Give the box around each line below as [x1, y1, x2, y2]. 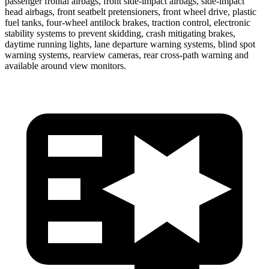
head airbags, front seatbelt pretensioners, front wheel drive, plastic [5, 6, 256, 17]
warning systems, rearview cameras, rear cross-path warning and [5, 49, 249, 60]
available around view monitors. [5, 60, 126, 71]
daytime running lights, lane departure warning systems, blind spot [5, 38, 255, 49]
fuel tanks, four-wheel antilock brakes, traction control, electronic [5, 17, 250, 28]
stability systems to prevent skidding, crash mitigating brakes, [5, 28, 235, 38]
